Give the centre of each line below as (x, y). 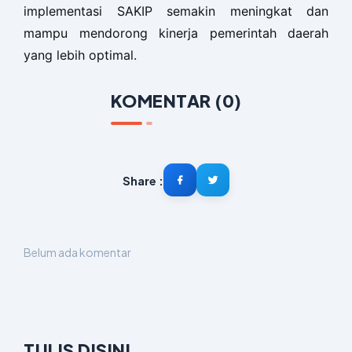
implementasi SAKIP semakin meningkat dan (176, 11)
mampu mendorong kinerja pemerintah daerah (176, 33)
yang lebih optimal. (80, 55)
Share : (143, 180)
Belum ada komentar (77, 253)
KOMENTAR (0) (176, 101)
